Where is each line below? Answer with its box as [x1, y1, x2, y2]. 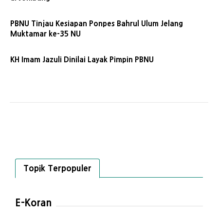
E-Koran [15, 198, 52, 208]
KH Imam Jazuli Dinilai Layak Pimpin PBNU [10, 56, 154, 63]
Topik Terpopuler [23, 164, 91, 172]
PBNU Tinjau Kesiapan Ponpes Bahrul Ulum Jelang [10, 20, 183, 27]
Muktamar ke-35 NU [10, 30, 81, 37]
